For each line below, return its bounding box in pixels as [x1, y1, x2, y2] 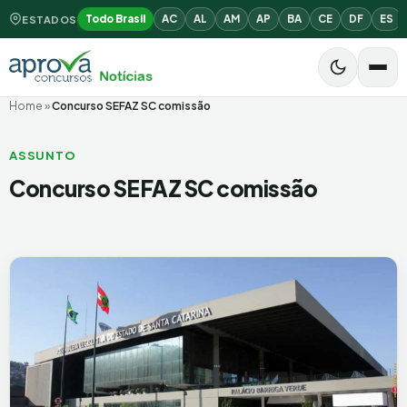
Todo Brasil [84, 12, 145, 25]
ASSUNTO [9, 148, 76, 163]
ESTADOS [22, 13, 77, 25]
